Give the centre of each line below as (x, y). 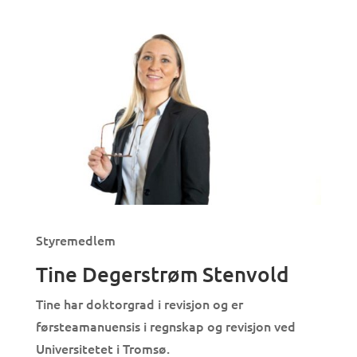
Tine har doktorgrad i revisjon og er (139, 303)
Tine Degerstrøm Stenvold (162, 273)
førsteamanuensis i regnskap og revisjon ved (165, 326)
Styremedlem (75, 239)
